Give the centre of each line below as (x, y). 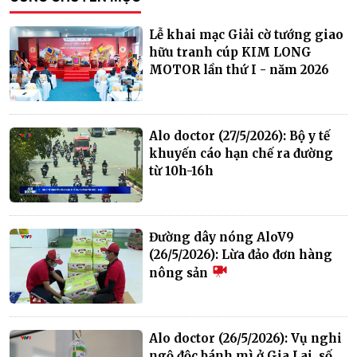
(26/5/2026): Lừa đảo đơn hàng (241, 254)
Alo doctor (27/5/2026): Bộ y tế (240, 135)
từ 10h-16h (182, 171)
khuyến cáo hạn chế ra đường (241, 153)
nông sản (180, 273)
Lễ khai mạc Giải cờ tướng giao (247, 34)
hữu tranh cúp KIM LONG (231, 52)
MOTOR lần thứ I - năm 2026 (239, 69)
